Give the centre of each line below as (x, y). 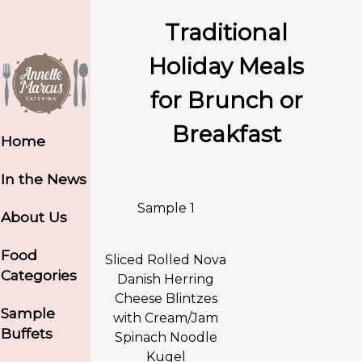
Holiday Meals (226, 66)
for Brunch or (226, 100)
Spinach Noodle (166, 337)
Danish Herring (166, 279)
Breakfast (226, 134)
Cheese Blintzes (166, 298)
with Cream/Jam (166, 318)
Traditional (226, 32)
